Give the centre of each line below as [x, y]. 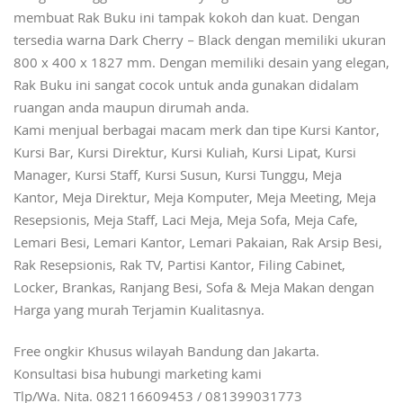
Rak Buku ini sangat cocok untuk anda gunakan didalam [186, 88]
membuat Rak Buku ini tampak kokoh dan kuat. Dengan [187, 20]
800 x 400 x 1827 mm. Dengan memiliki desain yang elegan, [201, 65]
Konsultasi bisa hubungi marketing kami [138, 376]
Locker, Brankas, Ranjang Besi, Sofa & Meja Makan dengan [194, 290]
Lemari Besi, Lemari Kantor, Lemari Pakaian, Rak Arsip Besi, [198, 245]
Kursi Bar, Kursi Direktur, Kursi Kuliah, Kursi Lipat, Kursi [185, 155]
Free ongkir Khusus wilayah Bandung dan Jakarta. [166, 354]
